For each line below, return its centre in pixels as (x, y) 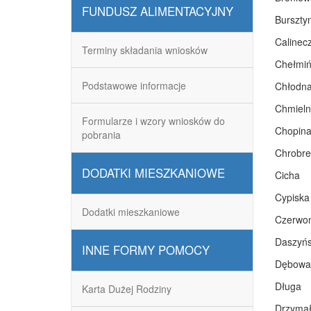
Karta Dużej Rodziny (127, 289)
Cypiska (292, 197)
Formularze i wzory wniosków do (153, 121)
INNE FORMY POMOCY (146, 250)
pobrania (101, 135)
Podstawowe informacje (134, 85)
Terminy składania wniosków (145, 50)
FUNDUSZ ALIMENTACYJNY (158, 11)
